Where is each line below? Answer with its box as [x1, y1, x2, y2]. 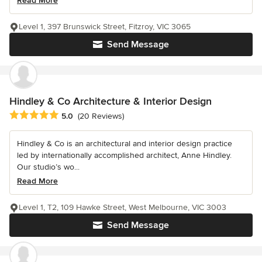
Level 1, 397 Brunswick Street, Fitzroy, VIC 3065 [19, 22, 191, 32]
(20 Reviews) [78, 111, 124, 121]
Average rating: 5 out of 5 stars [9, 109, 134, 121]
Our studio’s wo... [17, 161, 80, 172]
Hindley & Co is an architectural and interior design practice [17, 138, 232, 149]
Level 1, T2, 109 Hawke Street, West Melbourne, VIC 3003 [19, 202, 226, 212]
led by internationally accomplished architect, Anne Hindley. [17, 150, 232, 160]
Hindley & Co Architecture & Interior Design [9, 95, 212, 108]
